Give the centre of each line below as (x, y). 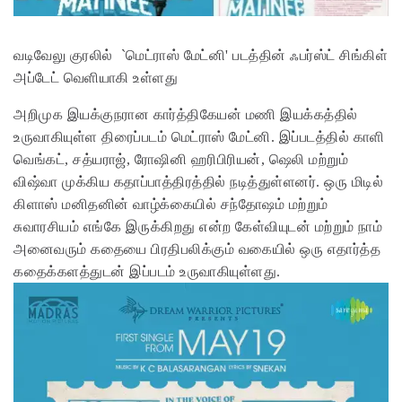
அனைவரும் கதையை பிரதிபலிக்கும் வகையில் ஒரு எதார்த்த (197, 249)
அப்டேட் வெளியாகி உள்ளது (98, 78)
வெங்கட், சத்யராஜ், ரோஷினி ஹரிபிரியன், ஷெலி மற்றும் (181, 160)
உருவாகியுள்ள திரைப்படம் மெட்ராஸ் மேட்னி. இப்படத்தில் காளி (199, 137)
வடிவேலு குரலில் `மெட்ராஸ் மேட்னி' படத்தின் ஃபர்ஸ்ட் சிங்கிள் (201, 56)
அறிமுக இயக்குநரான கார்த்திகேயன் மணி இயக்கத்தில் (186, 115)
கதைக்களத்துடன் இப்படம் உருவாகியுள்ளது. (147, 272)
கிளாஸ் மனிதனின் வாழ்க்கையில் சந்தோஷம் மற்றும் (171, 205)
